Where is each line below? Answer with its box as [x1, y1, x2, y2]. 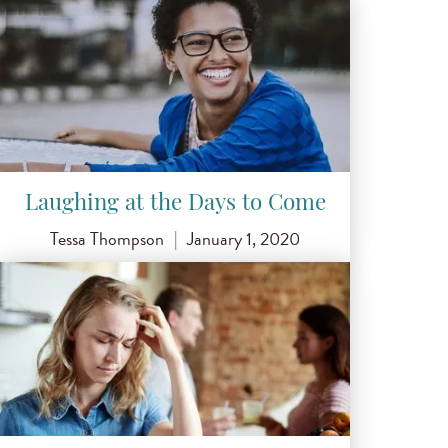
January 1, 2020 [187, 224, 301, 252]
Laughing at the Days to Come [24, 193, 326, 217]
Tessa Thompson [49, 224, 164, 252]
